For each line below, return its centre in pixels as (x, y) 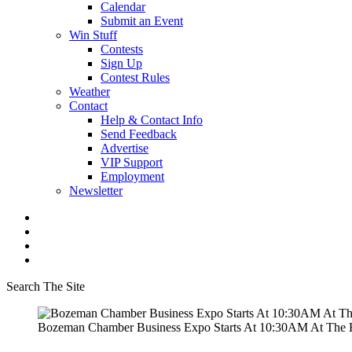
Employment (132, 176)
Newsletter (96, 191)
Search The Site (46, 286)
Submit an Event (142, 21)
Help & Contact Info (152, 120)
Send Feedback (139, 134)
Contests (122, 49)
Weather (90, 92)
